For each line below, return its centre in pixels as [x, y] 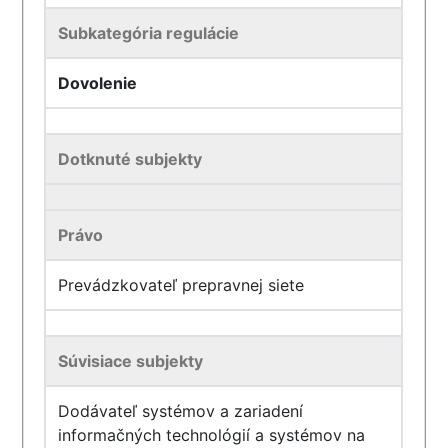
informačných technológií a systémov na [212, 435]
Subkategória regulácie [149, 33]
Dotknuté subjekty [130, 159]
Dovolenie [98, 83]
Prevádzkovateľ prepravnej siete [181, 285]
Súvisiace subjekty [131, 361]
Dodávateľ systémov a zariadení [181, 411]
